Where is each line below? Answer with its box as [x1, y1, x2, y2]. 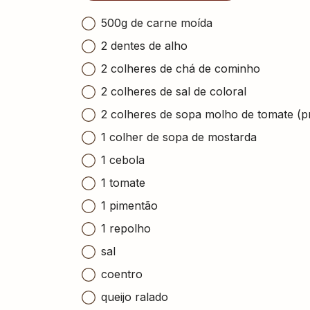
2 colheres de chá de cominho [101, 61, 260, 75]
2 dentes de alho [101, 38, 188, 53]
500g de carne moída [101, 15, 212, 30]
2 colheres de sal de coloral [101, 84, 246, 98]
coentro [101, 266, 143, 281]
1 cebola [101, 152, 145, 167]
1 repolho [101, 221, 151, 235]
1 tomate [101, 175, 145, 190]
